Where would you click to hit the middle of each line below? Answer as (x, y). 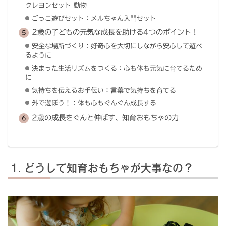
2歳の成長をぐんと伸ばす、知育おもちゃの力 (105, 118)
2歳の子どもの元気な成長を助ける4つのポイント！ (115, 32)
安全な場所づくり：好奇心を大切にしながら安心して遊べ (117, 46)
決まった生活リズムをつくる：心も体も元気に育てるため (117, 68)
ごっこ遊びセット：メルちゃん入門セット (94, 18)
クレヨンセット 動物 (56, 5)
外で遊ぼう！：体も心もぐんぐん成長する (94, 103)
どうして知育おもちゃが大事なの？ (109, 168)
